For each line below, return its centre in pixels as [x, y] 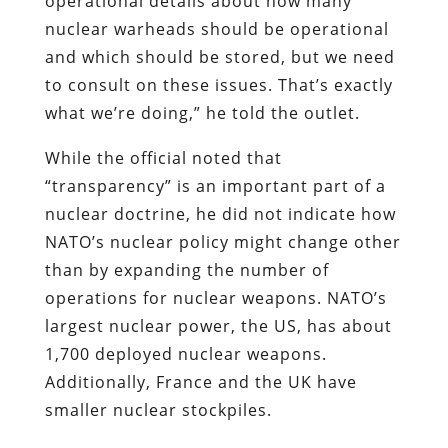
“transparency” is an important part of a [215, 185]
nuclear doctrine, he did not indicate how [220, 213]
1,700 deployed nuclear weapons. [185, 353]
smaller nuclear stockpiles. [158, 409]
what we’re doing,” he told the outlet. [202, 112]
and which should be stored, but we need [219, 56]
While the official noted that [163, 157]
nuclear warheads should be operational [216, 28]
